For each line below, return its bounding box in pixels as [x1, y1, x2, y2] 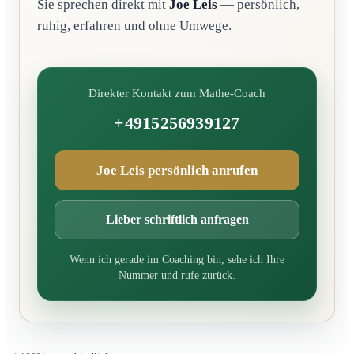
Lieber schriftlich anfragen [105, 212, 249, 226]
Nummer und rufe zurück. [119, 269, 235, 281]
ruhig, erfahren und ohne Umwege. [37, 17, 232, 33]
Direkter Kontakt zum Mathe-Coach [88, 86, 265, 100]
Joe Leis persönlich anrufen [96, 162, 258, 178]
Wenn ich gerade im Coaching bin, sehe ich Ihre [70, 253, 284, 265]
